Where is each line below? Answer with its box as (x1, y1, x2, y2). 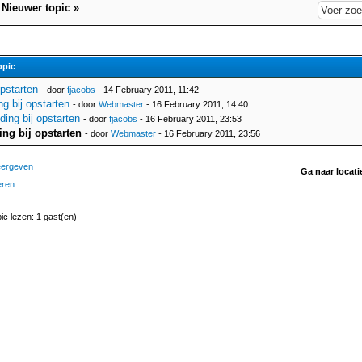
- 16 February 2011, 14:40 (144, 99, 248, 109)
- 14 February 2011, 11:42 (95, 85, 199, 95)
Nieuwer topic (2, 2, 70, 14)
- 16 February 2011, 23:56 (156, 128, 260, 138)
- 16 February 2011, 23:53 (137, 114, 242, 124)
